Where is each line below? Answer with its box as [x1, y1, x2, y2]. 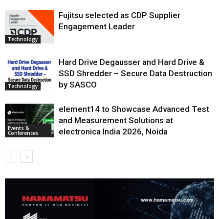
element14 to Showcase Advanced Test [59, 104, 209, 114]
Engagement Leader [59, 21, 135, 31]
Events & [8, 124, 29, 131]
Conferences [8, 129, 39, 136]
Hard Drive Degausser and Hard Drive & [59, 57, 204, 67]
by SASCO [59, 79, 97, 89]
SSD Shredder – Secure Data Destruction [59, 68, 212, 78]
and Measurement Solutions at [59, 115, 173, 125]
